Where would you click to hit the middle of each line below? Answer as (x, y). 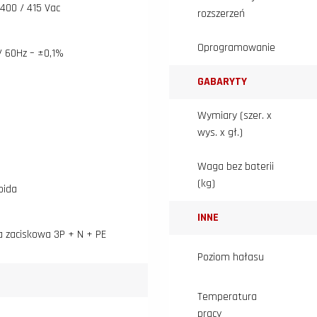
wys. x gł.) (220, 133)
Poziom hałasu (231, 258)
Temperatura (227, 297)
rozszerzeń (221, 14)
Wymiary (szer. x (235, 116)
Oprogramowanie (236, 48)
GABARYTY (222, 82)
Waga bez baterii (236, 167)
